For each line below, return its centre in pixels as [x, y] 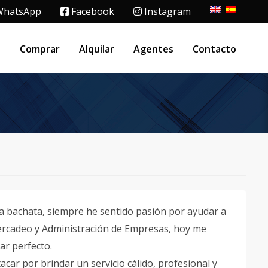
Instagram [166, 11]
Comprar [40, 49]
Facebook [92, 11]
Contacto [214, 49]
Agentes [153, 49]
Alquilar [97, 49]
